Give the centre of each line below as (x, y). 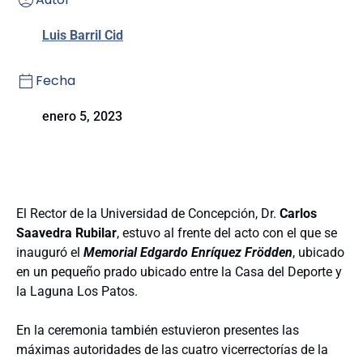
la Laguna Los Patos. (77, 291)
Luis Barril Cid (83, 35)
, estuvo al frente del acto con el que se (227, 233)
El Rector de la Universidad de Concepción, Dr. (148, 214)
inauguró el (50, 252)
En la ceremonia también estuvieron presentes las (158, 330)
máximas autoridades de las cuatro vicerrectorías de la (172, 350)
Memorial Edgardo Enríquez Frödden (188, 252)
